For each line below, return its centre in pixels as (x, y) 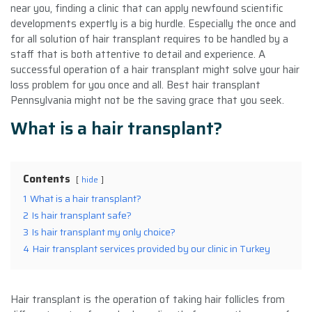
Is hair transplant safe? (82, 215)
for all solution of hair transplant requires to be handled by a (149, 39)
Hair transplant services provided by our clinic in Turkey (151, 249)
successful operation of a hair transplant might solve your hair (155, 69)
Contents (47, 179)
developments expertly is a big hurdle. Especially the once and (153, 23)
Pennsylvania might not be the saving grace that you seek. (147, 100)
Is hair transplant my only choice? (104, 232)
